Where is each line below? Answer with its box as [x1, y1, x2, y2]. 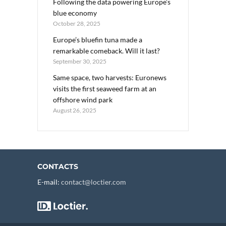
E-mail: [37, 177, 61, 186]
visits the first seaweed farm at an [53, 84, 156, 93]
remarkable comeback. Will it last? [53, 46, 160, 55]
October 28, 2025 [53, 19, 100, 27]
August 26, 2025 [53, 106, 96, 114]
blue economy [53, 8, 97, 17]
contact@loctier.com [61, 177, 126, 186]
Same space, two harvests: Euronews [53, 73, 166, 82]
